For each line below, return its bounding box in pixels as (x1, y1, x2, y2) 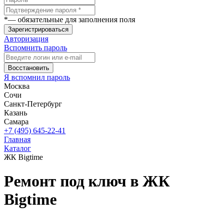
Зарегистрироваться (8, 26, 69, 33)
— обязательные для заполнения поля (8, 15, 135, 24)
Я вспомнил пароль (4, 73, 70, 81)
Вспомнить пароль (4, 43, 67, 52)
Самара (4, 117, 29, 126)
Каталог (4, 144, 31, 152)
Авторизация (4, 35, 48, 43)
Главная (4, 135, 31, 144)
